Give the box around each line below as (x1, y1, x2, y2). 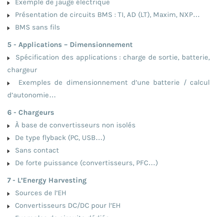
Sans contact (11, 145, 59, 155)
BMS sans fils (11, 22, 60, 31)
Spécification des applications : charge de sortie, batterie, (11, 52, 210, 62)
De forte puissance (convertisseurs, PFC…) (11, 158, 158, 167)
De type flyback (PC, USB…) (11, 133, 105, 142)
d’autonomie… (7, 90, 56, 99)
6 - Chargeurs (7, 108, 54, 117)
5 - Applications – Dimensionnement (7, 40, 133, 49)
